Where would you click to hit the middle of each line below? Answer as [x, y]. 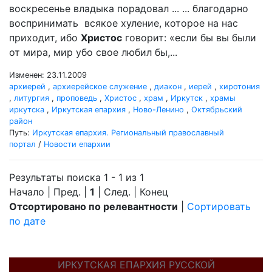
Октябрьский [217, 110]
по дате [27, 221]
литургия [32, 98]
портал [22, 144]
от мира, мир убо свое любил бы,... [93, 52]
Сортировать [219, 206]
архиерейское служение [100, 87]
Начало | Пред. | [49, 192]
